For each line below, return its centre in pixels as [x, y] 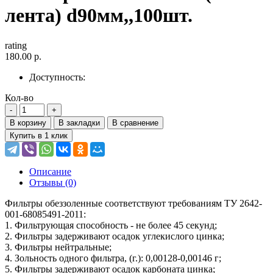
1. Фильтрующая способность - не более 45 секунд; [111, 225]
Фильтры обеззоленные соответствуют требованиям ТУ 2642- [133, 203]
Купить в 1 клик [39, 135]
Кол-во [19, 97]
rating [16, 45]
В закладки [79, 122]
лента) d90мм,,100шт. [99, 16]
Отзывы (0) [53, 182]
